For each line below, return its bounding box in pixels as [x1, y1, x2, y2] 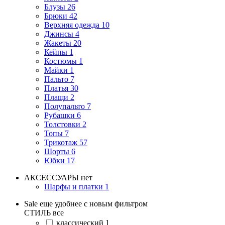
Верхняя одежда [44, 20, 99, 29]
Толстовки [44, 120, 80, 129]
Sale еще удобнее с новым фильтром [24, 199, 148, 208]
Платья [44, 83, 68, 92]
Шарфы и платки [44, 182, 103, 191]
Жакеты [44, 38, 71, 47]
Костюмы [44, 56, 77, 65]
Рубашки [44, 110, 75, 120]
